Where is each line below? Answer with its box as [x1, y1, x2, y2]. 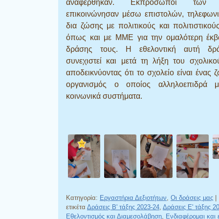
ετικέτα [66, 203, 87, 211]
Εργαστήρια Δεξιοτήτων [100, 194, 167, 201]
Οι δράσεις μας [171, 194, 213, 201]
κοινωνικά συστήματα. [66, 91, 142, 100]
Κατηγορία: [66, 194, 100, 201]
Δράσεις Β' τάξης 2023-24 [87, 203, 159, 211]
